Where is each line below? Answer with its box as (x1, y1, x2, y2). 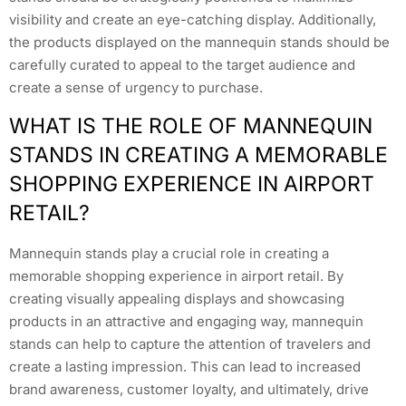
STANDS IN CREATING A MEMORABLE (9, 141, 388, 168)
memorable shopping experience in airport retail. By (9, 266, 343, 285)
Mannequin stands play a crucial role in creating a (9, 244, 329, 262)
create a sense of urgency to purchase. (9, 78, 263, 96)
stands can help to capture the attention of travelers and (9, 334, 371, 353)
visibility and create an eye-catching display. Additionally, (9, 10, 376, 28)
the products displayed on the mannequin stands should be (9, 33, 390, 51)
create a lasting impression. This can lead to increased (9, 357, 361, 375)
